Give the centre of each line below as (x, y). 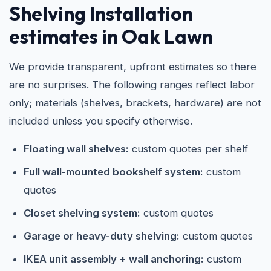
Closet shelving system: (82, 213)
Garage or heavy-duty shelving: (102, 236)
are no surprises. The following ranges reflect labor (132, 85)
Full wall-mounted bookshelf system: (113, 172)
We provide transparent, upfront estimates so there (133, 67)
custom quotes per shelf (188, 149)
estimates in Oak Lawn (111, 36)
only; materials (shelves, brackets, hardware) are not (135, 103)
